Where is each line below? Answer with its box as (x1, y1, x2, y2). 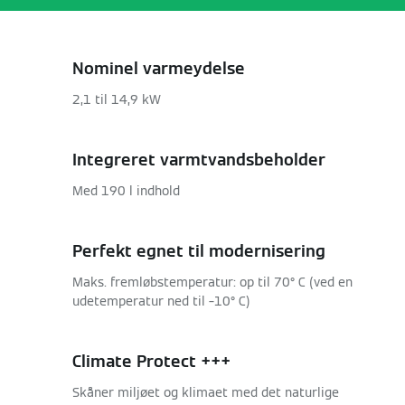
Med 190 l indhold (72, 183, 180, 199)
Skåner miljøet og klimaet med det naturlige (72, 384, 339, 400)
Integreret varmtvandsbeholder (72, 149, 325, 170)
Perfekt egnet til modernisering (72, 240, 325, 261)
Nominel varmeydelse (72, 58, 245, 79)
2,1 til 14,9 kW (72, 91, 161, 108)
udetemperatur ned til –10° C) (72, 293, 250, 309)
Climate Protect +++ (72, 351, 231, 372)
